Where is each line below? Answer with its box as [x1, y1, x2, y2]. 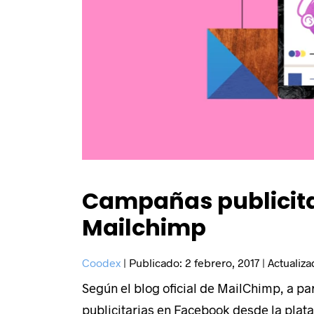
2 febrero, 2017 [185, 256, 259, 270]
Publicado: [129, 256, 185, 270]
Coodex [82, 256, 121, 270]
